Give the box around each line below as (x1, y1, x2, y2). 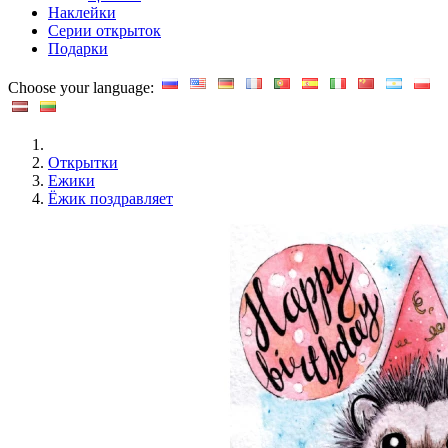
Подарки (48, 39, 108, 57)
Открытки (48, 153, 118, 171)
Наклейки (48, 3, 116, 21)
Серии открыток (48, 21, 161, 39)
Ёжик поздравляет (48, 189, 173, 207)
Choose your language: (8, 78, 158, 96)
